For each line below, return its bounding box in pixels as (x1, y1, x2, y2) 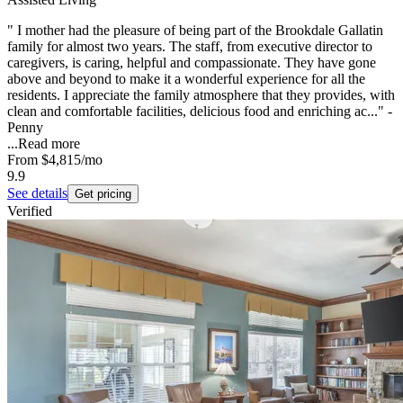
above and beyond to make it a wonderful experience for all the (7, 71, 365, 87)
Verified (7, 203, 52, 219)
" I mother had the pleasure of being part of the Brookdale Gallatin (7, 22, 383, 39)
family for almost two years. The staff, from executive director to (7, 39, 372, 55)
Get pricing (75, 187, 131, 201)
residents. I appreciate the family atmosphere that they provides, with (7, 87, 395, 103)
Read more (18, 136, 80, 152)
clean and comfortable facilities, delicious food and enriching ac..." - (7, 103, 392, 120)
